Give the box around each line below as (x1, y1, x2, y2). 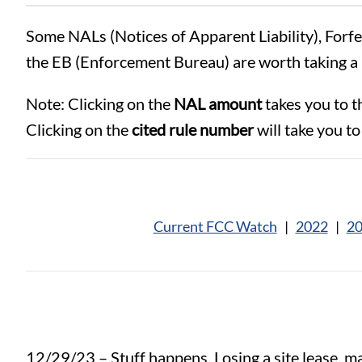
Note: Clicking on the (26, 93, 174, 113)
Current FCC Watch (153, 217, 277, 235)
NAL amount (174, 93, 262, 113)
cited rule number (132, 119, 254, 139)
